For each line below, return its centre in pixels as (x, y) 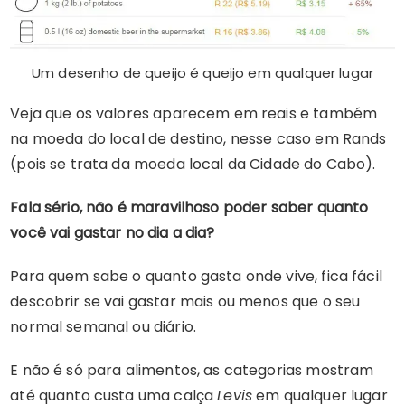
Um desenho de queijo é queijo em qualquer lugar (202, 73)
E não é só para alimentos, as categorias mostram (192, 370)
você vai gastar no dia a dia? (113, 233)
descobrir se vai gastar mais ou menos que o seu (185, 301)
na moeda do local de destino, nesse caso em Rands (198, 139)
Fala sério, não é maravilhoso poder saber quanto (189, 207)
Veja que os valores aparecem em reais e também (194, 113)
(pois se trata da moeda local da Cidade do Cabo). (193, 164)
